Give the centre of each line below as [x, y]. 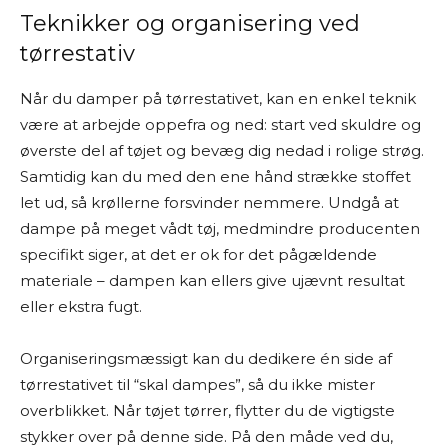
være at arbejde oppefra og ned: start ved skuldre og [220, 124]
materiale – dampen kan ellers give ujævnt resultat [212, 280]
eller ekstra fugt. [81, 306]
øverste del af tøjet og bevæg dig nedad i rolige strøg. [222, 150]
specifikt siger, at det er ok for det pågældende [198, 254]
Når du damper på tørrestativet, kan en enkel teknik [218, 98]
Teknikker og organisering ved [190, 23]
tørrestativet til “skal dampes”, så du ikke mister [197, 384]
